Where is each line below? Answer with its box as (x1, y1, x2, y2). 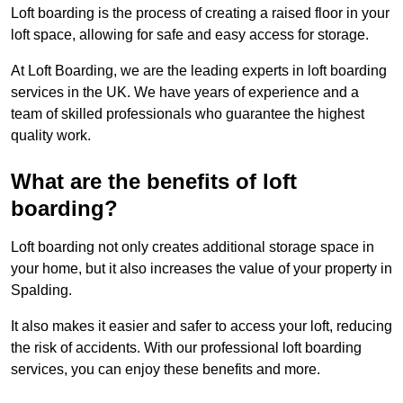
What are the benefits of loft (11, 169, 297, 194)
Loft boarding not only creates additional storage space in (11, 239, 374, 255)
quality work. (11, 128, 91, 144)
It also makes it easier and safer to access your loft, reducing (11, 318, 392, 335)
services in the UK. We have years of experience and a (11, 85, 359, 101)
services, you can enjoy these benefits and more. (11, 362, 320, 378)
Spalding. (11, 282, 72, 299)
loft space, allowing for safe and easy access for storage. (11, 27, 369, 43)
